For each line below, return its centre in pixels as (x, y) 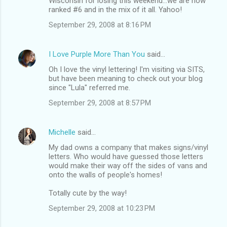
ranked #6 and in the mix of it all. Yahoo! (115, 9)
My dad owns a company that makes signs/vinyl (128, 147)
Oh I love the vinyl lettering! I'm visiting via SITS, (127, 69)
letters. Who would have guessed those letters (126, 156)
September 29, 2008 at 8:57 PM (100, 103)
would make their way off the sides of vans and (128, 165)
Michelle (62, 132)
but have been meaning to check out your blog (126, 78)
